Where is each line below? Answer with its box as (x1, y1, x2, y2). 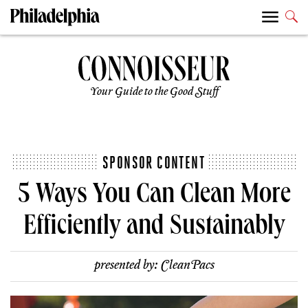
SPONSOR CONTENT (102, 153, 205, 172)
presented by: (93, 258, 161, 273)
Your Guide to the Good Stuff (89, 85, 219, 98)
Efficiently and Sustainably (23, 214, 285, 243)
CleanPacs (160, 258, 214, 273)
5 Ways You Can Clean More (17, 182, 291, 211)
